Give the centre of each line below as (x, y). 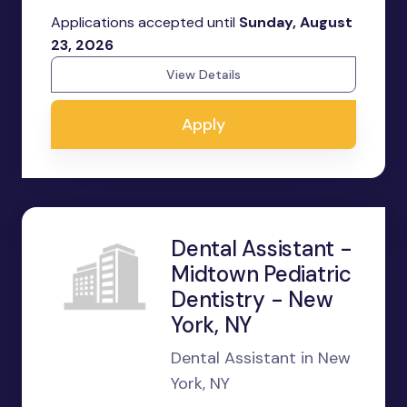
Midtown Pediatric (261, 274)
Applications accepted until (145, 22)
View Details (203, 74)
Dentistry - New (252, 299)
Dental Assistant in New (261, 358)
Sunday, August (296, 22)
